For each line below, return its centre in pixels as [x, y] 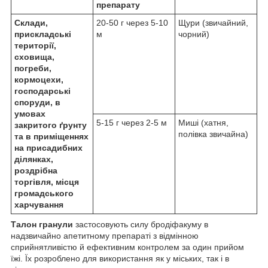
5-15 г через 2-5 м [132, 122]
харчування [39, 204]
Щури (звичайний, [213, 22]
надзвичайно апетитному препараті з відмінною [105, 235]
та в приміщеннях [51, 136]
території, [35, 45]
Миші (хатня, [203, 122]
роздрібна [36, 170]
